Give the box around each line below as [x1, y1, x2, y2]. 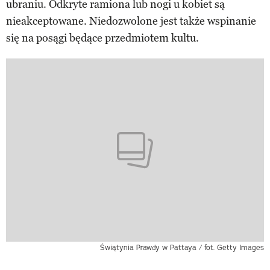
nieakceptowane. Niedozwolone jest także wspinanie [6, 14, 256, 28]
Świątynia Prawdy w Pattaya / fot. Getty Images [100, 242, 264, 252]
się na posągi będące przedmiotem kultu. [6, 31, 199, 45]
